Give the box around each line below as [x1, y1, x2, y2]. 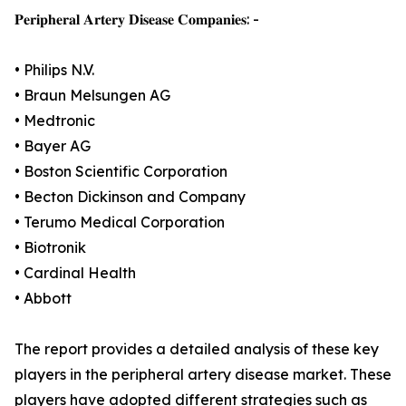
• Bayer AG [14, 137, 91, 155]
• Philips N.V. [14, 61, 94, 79]
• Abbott [14, 289, 72, 307]
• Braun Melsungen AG [14, 86, 170, 104]
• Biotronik [14, 238, 86, 256]
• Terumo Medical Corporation [14, 213, 225, 231]
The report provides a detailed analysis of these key [14, 340, 379, 358]
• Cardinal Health [14, 264, 136, 282]
